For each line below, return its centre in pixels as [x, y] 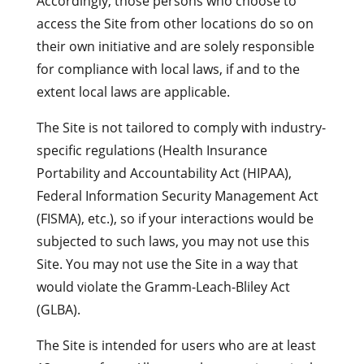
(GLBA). [58, 310]
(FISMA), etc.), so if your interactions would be [175, 219]
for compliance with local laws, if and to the [168, 69]
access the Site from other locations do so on [175, 24]
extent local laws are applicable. [133, 92]
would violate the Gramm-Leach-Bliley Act [163, 287]
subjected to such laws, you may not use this [173, 241]
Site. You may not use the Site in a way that [167, 264]
